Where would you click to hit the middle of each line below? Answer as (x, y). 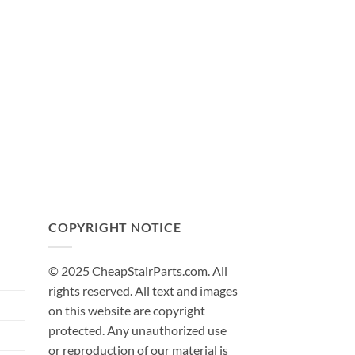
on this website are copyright (127, 310)
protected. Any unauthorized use (137, 330)
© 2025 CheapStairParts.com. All (138, 270)
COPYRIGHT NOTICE (115, 227)
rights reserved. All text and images (143, 290)
